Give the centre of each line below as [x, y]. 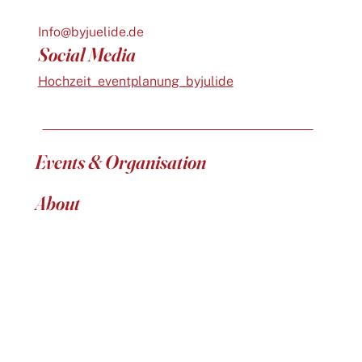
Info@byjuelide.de [90, 32]
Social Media [87, 54]
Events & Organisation [121, 162]
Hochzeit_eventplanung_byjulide [135, 81]
